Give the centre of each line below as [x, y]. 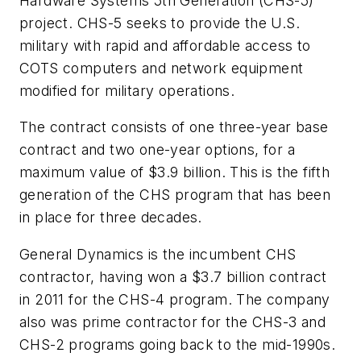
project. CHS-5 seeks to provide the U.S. [160, 23]
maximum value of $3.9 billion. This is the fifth [175, 172]
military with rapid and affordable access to [165, 45]
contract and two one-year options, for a [157, 150]
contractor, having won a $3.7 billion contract [173, 276]
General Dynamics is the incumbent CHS [158, 254]
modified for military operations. [127, 90]
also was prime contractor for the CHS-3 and [173, 322]
